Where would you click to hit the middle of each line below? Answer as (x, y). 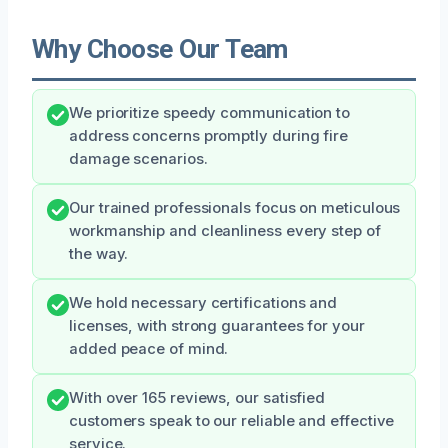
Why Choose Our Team (160, 48)
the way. (99, 253)
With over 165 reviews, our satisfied (197, 397)
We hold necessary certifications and (203, 302)
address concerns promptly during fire (209, 135)
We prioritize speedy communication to (210, 112)
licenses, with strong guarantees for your (217, 325)
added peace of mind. (149, 348)
